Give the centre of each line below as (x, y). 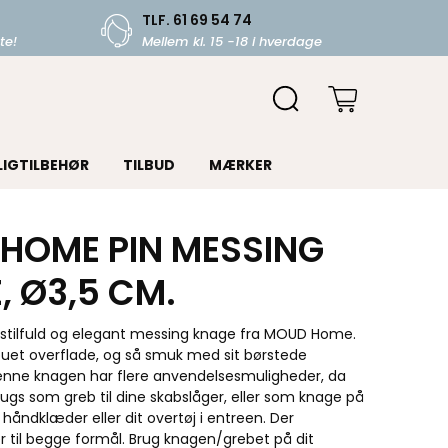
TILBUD (148, 165)
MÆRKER (240, 165)
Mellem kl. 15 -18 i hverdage (231, 41)
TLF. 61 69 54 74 (196, 20)
